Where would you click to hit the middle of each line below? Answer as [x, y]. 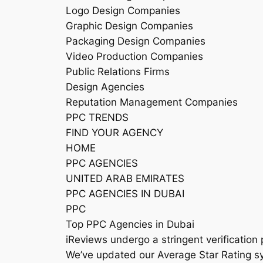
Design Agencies [105, 87]
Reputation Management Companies [152, 102]
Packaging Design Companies [136, 41]
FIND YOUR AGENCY [114, 133]
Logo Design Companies [123, 11]
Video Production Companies [134, 57]
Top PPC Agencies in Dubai [130, 225]
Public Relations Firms [118, 72]
